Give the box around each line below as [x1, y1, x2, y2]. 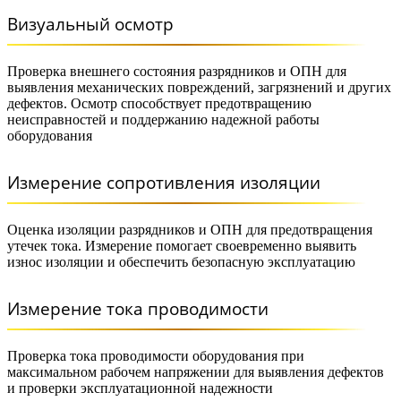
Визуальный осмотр [7, 13, 174, 36]
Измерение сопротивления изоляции [7, 171, 320, 194]
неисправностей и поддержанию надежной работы [7, 112, 320, 127]
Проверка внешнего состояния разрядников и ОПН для [7, 64, 346, 79]
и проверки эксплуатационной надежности [7, 380, 273, 396]
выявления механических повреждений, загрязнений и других [7, 80, 391, 95]
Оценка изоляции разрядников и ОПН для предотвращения [7, 222, 372, 237]
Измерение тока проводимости [7, 297, 269, 320]
